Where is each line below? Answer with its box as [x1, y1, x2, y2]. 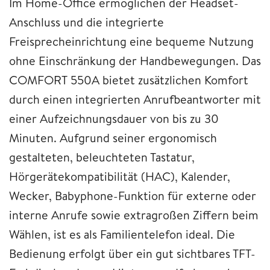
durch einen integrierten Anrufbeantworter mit [9, 90, 261, 107]
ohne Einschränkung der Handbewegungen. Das [9, 52, 261, 69]
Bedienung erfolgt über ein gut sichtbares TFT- [9, 245, 256, 262]
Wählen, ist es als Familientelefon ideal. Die [9, 225, 235, 242]
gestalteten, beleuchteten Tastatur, [9, 148, 195, 165]
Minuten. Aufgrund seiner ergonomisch [9, 129, 217, 146]
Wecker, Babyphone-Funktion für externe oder [9, 187, 256, 204]
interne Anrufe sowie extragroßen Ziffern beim [9, 206, 259, 223]
